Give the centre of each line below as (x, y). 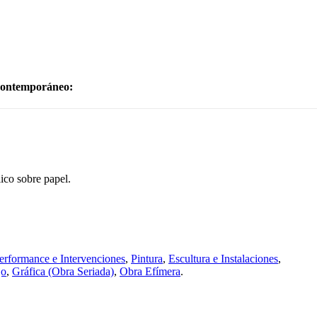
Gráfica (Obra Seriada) (63, 271)
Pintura (147, 259)
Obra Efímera (150, 271)
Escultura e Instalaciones (223, 259)
